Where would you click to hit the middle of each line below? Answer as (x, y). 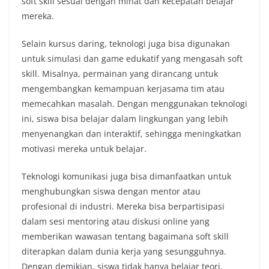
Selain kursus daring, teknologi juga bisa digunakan (126, 44)
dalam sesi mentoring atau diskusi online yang (116, 221)
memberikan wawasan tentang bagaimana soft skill (125, 236)
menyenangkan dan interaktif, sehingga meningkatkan (131, 134)
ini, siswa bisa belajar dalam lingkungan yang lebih (125, 119)
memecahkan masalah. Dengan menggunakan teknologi (134, 104)
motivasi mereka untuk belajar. (84, 149)
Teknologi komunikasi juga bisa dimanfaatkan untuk (126, 176)
